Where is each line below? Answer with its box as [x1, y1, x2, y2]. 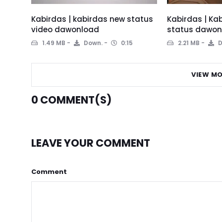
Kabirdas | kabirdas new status [31, 14, 153, 25]
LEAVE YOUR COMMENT [31, 136, 150, 151]
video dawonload [31, 24, 99, 35]
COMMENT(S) [38, 93, 111, 108]
